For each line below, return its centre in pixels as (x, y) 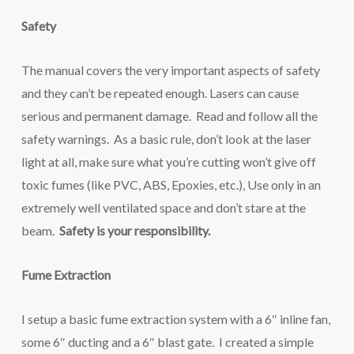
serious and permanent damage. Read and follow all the (169, 116)
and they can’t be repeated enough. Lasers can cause (160, 93)
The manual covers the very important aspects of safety (170, 70)
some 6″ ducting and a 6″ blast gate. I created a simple (167, 342)
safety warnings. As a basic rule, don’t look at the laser (166, 139)
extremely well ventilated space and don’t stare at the (163, 207)
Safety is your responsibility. (134, 230)
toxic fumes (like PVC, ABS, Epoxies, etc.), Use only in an (171, 185)
